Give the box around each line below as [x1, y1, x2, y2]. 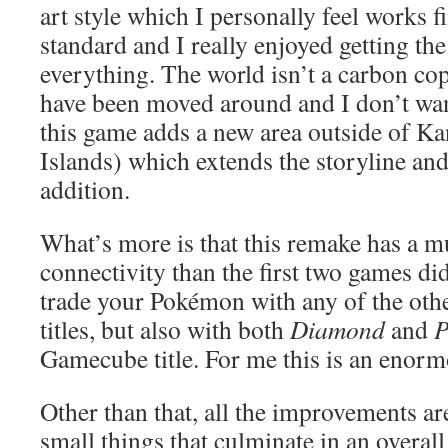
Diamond [290, 312, 385, 346]
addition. [40, 172, 130, 206]
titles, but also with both [40, 312, 290, 346]
